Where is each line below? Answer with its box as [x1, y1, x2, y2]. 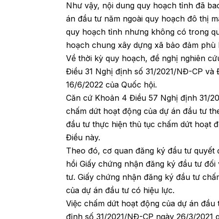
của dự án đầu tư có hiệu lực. [66, 185, 175, 195]
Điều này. [66, 132, 101, 142]
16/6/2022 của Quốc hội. [66, 79, 157, 89]
